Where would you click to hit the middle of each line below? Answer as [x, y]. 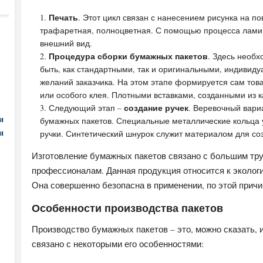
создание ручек [156, 108]
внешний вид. [66, 43]
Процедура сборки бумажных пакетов [128, 56]
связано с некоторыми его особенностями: [118, 244]
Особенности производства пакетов [127, 208]
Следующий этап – [86, 108]
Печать [63, 17]
